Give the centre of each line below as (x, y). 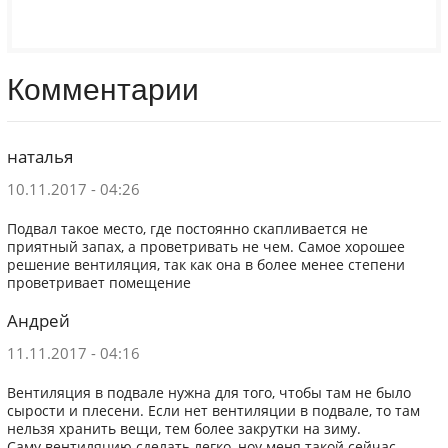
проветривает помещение (98, 283)
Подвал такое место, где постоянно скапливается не (187, 229)
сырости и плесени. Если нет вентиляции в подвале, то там (213, 411)
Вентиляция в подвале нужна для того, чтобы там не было (208, 393)
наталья (39, 156)
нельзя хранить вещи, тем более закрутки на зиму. (183, 429)
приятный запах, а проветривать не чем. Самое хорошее (205, 247)
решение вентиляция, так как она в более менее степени (205, 265)
